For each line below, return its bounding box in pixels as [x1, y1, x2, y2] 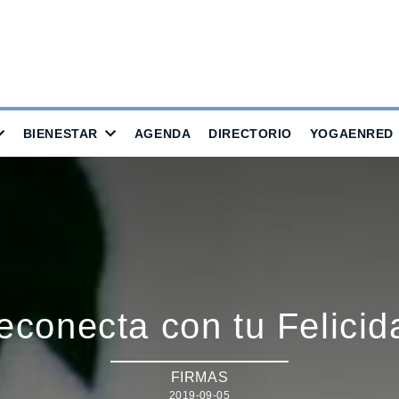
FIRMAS [170, 369, 229, 385]
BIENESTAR [22, 126, 98, 141]
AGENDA [134, 126, 191, 141]
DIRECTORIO [208, 126, 292, 141]
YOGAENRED [309, 126, 394, 141]
